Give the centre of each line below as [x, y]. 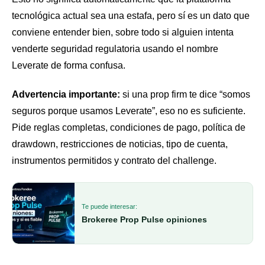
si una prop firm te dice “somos [185, 95]
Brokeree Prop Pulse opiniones [144, 220]
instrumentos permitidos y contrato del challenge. [114, 161]
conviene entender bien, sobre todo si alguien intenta [123, 32]
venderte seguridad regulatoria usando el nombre [115, 49]
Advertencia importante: [66, 95]
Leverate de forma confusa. [69, 65]
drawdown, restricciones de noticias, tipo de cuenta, [120, 144]
